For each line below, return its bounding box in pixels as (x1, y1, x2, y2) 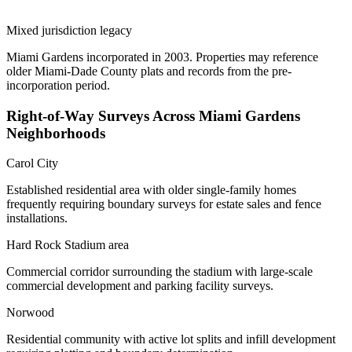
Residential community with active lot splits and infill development (6, 332, 335, 346)
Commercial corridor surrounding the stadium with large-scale (6, 265, 313, 279)
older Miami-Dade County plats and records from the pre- (6, 64, 291, 78)
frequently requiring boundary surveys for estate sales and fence (6, 197, 321, 211)
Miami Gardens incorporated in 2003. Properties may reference (6, 50, 318, 64)
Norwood (6, 306, 54, 320)
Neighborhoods (6, 124, 105, 141)
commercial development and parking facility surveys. (6, 279, 273, 293)
